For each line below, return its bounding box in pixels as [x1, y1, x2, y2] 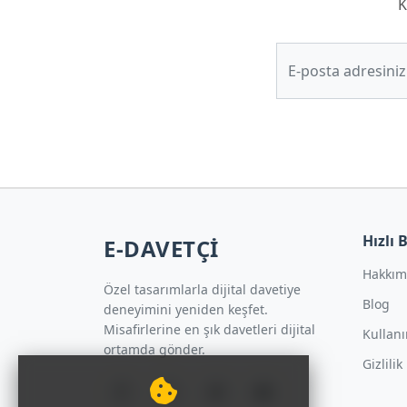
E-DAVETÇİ [104, 233, 219, 264]
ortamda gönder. [104, 341, 205, 359]
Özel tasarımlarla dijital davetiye [104, 281, 301, 299]
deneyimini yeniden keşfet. [104, 301, 268, 319]
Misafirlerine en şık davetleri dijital [104, 321, 315, 339]
